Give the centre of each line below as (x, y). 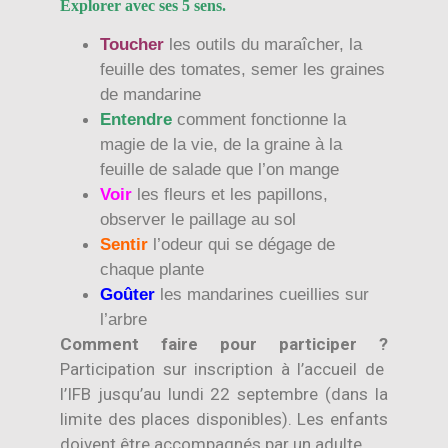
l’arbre (123, 320)
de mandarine (150, 95)
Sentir (124, 245)
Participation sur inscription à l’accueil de (224, 369)
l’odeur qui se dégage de (244, 245)
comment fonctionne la (261, 120)
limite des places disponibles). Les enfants (224, 419)
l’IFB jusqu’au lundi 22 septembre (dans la (224, 394)
